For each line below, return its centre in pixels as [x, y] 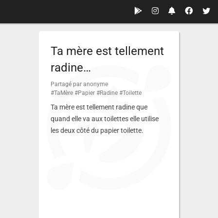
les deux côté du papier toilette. [97, 130]
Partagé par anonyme [79, 84]
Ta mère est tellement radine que [99, 107]
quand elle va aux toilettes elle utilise [105, 119]
